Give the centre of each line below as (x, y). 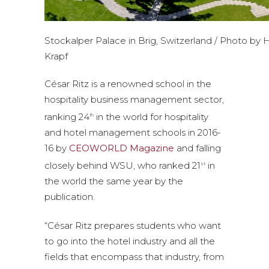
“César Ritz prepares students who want (133, 225)
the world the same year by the (114, 181)
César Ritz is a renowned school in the (128, 83)
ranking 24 (67, 116)
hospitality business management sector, (134, 99)
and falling (198, 148)
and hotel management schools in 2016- (133, 132)
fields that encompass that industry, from (134, 256)
